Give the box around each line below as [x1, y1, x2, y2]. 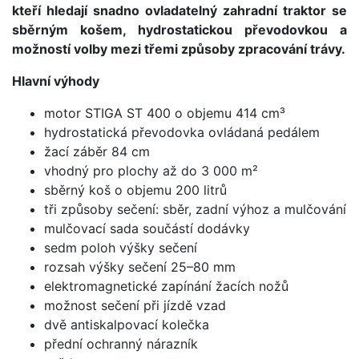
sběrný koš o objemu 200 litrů [44, 181, 227, 198]
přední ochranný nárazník [44, 335, 198, 352]
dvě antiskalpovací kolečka [44, 316, 209, 333]
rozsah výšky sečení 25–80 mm [44, 258, 236, 275]
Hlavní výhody [12, 72, 99, 89]
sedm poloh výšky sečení [44, 239, 197, 256]
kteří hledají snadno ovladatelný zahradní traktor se [12, 2, 347, 18]
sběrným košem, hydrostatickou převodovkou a [12, 21, 347, 38]
